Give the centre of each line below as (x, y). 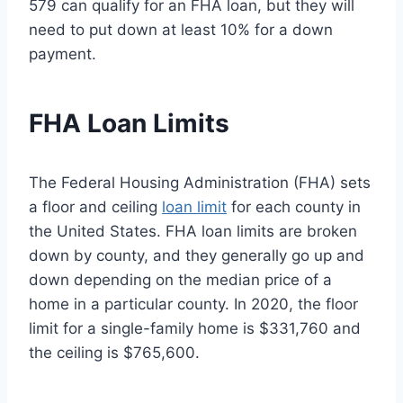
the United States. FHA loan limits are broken (193, 232)
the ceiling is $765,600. (114, 353)
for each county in (294, 207)
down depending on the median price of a (180, 280)
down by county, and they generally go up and (197, 256)
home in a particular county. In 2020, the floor (193, 304)
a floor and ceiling (95, 207)
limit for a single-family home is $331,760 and (195, 329)
